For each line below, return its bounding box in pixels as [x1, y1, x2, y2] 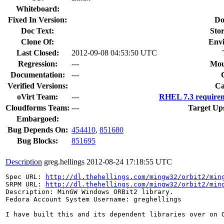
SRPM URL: [5, 180, 45, 188]
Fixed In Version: [8, 15, 67, 24]
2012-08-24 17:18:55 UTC [86, 157, 172, 166]
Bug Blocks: [17, 136, 58, 145]
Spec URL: [5, 172, 45, 180]
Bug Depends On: [7, 125, 68, 134]
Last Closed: [16, 48, 59, 57]
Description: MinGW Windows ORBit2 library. [5, 187, 173, 195]
